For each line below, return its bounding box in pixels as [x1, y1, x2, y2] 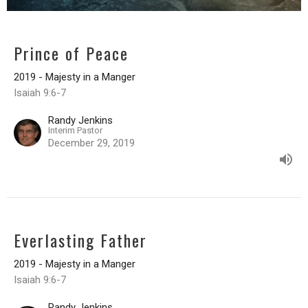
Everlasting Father [14, 227, 147, 252]
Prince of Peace [14, 40, 129, 65]
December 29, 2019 [48, 136, 135, 149]
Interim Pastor [48, 124, 102, 135]
